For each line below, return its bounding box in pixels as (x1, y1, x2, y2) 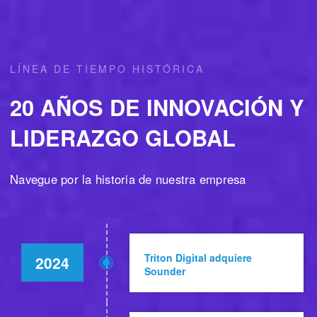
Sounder (144, 263, 185, 278)
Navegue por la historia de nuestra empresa (10, 170, 246, 188)
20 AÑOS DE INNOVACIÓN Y (10, 91, 304, 122)
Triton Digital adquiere (144, 250, 252, 265)
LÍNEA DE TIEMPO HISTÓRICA (10, 62, 204, 76)
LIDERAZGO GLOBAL (10, 121, 236, 153)
